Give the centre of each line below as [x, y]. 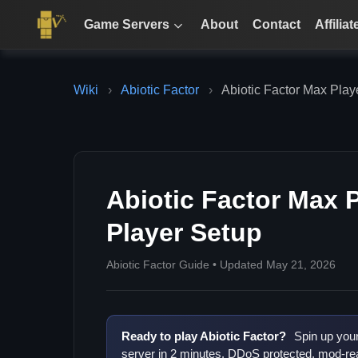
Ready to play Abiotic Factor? [204, 336]
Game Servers [127, 24]
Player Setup [184, 233]
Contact [277, 24]
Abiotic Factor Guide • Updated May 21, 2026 [221, 265]
